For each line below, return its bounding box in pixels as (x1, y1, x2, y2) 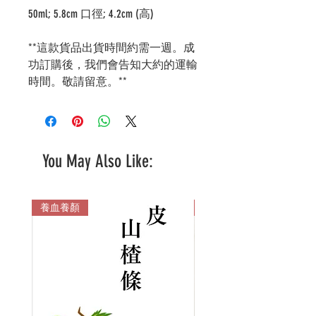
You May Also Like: (42, 150, 153, 171)
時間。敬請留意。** (28, 74, 127, 88)
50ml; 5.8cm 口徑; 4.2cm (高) (28, 6, 154, 20)
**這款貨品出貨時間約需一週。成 (28, 40, 195, 54)
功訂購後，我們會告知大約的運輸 (28, 57, 197, 71)
